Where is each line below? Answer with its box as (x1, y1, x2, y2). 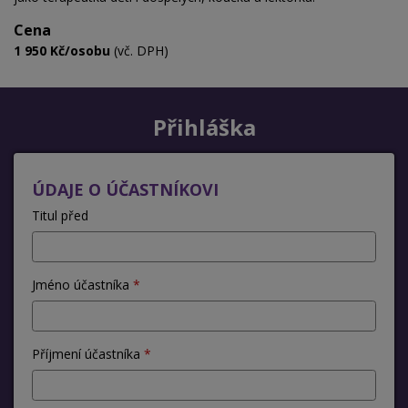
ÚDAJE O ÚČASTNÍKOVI (32, 178, 219, 200)
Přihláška (152, 111, 256, 142)
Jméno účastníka (32, 275, 129, 293)
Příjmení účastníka (32, 344, 140, 362)
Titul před (32, 206, 88, 224)
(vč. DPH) (110, 41, 168, 59)
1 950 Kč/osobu (14, 41, 110, 59)
